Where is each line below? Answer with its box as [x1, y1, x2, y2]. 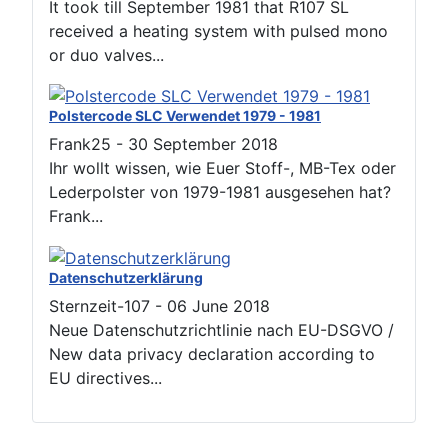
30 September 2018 [128, 134, 278, 155]
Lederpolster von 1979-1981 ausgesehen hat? [49, 182, 391, 203]
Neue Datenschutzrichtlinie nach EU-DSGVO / [49, 319, 394, 340]
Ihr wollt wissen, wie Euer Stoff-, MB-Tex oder [49, 158, 396, 179]
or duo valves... [49, 44, 164, 65]
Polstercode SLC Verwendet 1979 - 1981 [49, 107, 321, 125]
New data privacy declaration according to [49, 343, 375, 364]
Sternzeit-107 [49, 295, 150, 316]
